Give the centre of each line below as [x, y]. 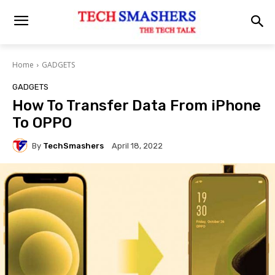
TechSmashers [73, 145]
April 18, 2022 [137, 146]
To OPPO [42, 123]
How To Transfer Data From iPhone [137, 106]
